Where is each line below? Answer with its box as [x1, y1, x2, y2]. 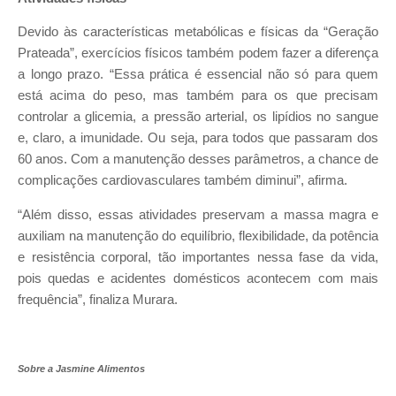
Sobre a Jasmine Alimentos [18, 363, 145, 375]
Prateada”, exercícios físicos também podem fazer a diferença [18, 46, 378, 61]
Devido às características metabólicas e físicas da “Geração [18, 25, 378, 40]
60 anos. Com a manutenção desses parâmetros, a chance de [18, 152, 378, 167]
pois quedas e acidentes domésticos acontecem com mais [18, 270, 378, 286]
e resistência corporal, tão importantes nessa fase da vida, [18, 249, 378, 264]
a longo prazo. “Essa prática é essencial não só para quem [18, 67, 378, 82]
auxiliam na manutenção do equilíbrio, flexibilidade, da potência [18, 228, 378, 243]
